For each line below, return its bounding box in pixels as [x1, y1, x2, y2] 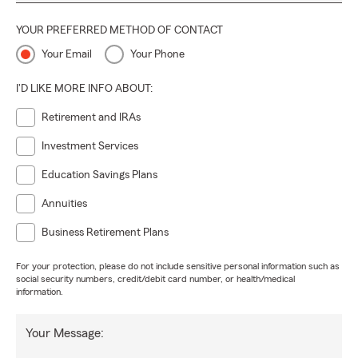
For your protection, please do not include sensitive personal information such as [16, 261, 340, 272]
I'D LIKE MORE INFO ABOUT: [16, 83, 153, 95]
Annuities [42, 198, 87, 210]
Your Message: [26, 327, 104, 340]
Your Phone [130, 49, 185, 61]
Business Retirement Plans [42, 227, 169, 239]
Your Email [42, 49, 92, 61]
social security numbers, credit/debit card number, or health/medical [16, 274, 295, 284]
